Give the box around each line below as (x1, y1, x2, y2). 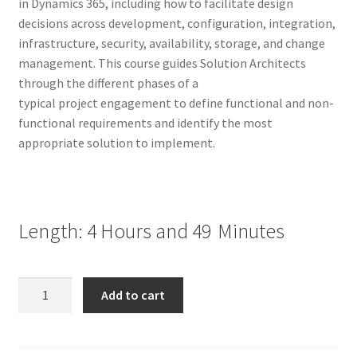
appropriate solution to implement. (18, 135, 215, 151)
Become (17, 278, 62, 295)
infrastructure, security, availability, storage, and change (18, 35, 325, 52)
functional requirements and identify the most (18, 115, 273, 131)
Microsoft (17, 318, 69, 335)
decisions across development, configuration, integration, (18, 15, 335, 32)
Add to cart (101, 287, 166, 304)
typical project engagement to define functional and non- (18, 95, 334, 112)
